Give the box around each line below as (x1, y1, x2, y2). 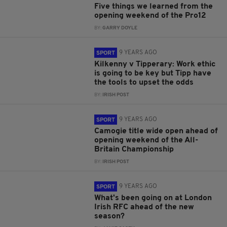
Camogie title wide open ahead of (94, 127, 218, 135)
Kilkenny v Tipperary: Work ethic (94, 60, 216, 68)
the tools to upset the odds (94, 79, 194, 87)
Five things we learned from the (94, 3, 213, 11)
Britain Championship (94, 145, 174, 154)
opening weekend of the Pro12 (94, 12, 207, 20)
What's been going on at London (94, 194, 212, 202)
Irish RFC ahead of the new (94, 203, 195, 211)
